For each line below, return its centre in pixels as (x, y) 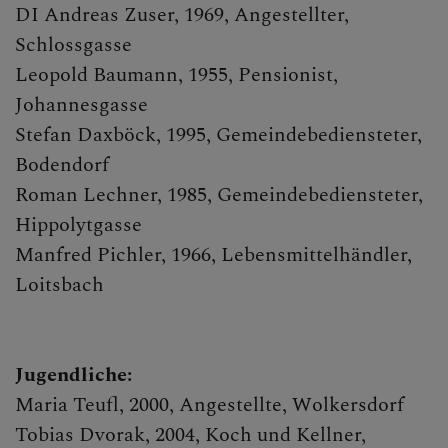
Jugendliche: (73, 375)
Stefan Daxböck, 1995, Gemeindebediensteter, (218, 135)
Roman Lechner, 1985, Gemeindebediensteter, (219, 195)
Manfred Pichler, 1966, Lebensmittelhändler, (213, 255)
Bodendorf (62, 165)
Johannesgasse (81, 105)
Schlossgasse (73, 45)
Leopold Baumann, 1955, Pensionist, (176, 75)
